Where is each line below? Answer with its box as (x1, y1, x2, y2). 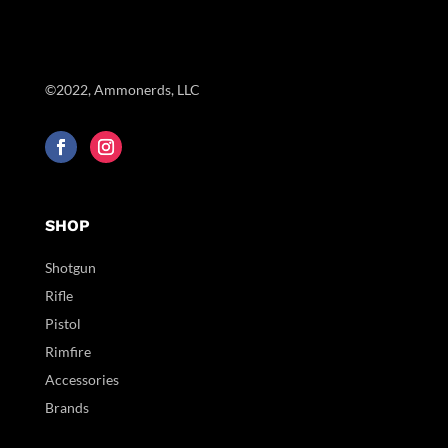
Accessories (44, 370, 119, 388)
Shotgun (44, 258, 96, 276)
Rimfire (44, 342, 91, 360)
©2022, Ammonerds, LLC (44, 80, 200, 98)
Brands (44, 398, 89, 416)
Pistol (44, 314, 81, 332)
